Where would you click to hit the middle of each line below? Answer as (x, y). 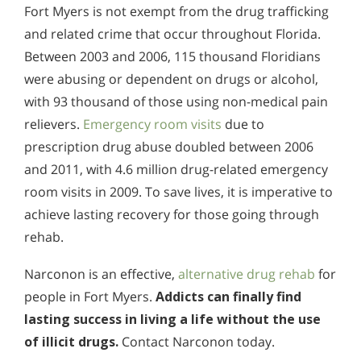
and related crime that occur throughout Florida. (172, 33)
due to (243, 124)
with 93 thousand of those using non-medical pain (176, 101)
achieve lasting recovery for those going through (172, 214)
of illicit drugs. (73, 341)
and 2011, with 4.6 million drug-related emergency (176, 169)
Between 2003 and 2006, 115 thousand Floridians (172, 56)
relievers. (54, 124)
